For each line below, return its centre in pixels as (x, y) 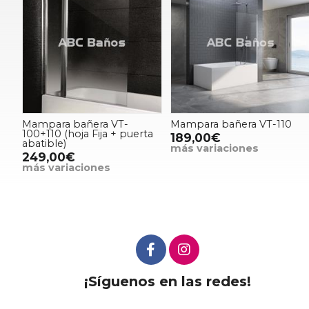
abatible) (44, 143)
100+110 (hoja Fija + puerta (88, 133)
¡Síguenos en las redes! (167, 281)
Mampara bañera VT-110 (231, 124)
